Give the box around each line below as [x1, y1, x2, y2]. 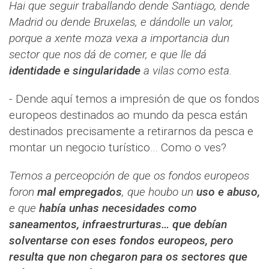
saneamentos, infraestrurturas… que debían [9, 217, 227, 231]
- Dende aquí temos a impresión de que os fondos [9, 91, 259, 106]
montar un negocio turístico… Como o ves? [9, 140, 226, 154]
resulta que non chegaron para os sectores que [9, 249, 247, 264]
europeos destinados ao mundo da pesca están [9, 107, 247, 122]
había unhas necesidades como [39, 201, 197, 215]
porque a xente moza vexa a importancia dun [9, 31, 229, 45]
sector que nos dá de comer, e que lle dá [9, 47, 207, 61]
